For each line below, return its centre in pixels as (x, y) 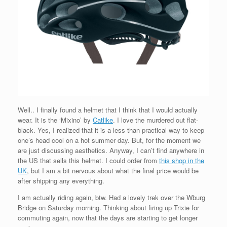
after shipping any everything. (61, 181)
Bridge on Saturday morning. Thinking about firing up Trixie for (108, 207)
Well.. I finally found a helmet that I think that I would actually (108, 110)
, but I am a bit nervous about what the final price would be (113, 171)
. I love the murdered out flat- (156, 120)
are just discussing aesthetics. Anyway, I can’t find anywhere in (111, 150)
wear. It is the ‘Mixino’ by (55, 120)
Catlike (103, 120)
